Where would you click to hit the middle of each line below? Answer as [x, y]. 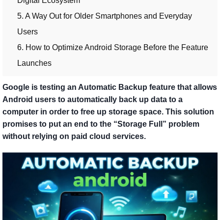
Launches [34, 63]
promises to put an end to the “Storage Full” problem [101, 124]
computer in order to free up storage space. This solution [108, 112]
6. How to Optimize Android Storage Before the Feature [113, 48]
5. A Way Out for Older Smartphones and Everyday [105, 16]
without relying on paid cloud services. [74, 137]
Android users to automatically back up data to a [93, 100]
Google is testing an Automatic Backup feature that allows [110, 87]
